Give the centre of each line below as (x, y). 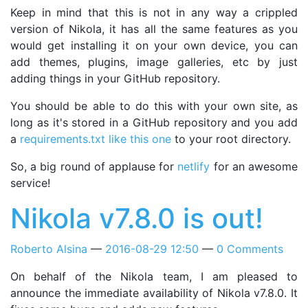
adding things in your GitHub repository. (115, 78)
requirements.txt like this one (96, 139)
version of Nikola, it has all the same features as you (154, 29)
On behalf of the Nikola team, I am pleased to (154, 276)
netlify (194, 166)
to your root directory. (231, 139)
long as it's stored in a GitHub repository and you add (154, 122)
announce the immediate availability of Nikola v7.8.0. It (154, 293)
